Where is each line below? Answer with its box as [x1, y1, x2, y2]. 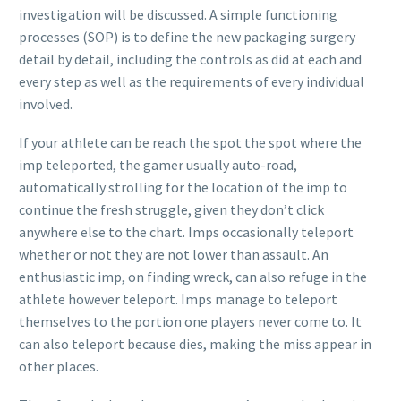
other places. [19, 356, 98, 375]
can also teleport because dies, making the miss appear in [19, 334, 371, 353]
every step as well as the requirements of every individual [19, 73, 364, 91]
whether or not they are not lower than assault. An [19, 244, 328, 263]
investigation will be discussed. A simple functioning [19, 5, 337, 24]
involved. [19, 95, 73, 114]
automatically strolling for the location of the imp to [19, 177, 347, 196]
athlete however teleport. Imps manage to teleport [19, 289, 337, 308]
